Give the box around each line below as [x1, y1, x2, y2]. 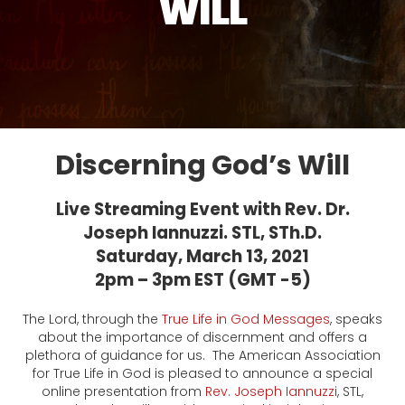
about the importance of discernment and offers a [38, 328, 367, 347]
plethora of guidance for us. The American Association [24, 346, 381, 365]
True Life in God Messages [162, 310, 330, 329]
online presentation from [42, 382, 205, 401]
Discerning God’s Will [55, 146, 350, 185]
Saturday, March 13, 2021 [96, 244, 309, 269]
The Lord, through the [23, 310, 162, 329]
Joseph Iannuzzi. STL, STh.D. [83, 221, 322, 246]
